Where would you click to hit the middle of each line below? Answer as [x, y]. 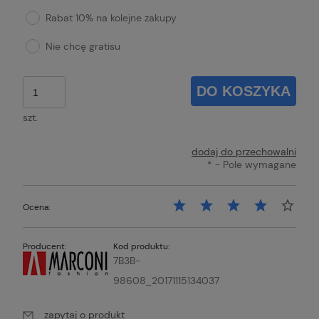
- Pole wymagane [254, 165]
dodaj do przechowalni [244, 152]
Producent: [45, 247]
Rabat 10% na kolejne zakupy [111, 18]
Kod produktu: [141, 247]
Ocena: [36, 208]
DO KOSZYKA [244, 91]
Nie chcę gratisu [83, 47]
